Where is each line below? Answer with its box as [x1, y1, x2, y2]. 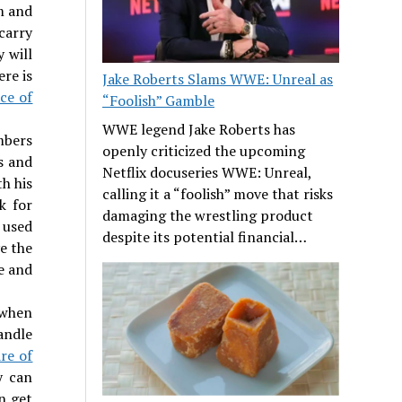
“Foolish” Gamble [102, 91, 215, 111]
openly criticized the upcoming [102, 141, 306, 162]
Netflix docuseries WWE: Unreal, [102, 162, 312, 183]
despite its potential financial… [102, 227, 308, 248]
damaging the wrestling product [102, 205, 314, 226]
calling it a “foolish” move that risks [102, 184, 334, 205]
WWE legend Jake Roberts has [102, 119, 296, 140]
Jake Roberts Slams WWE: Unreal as [102, 69, 334, 90]
